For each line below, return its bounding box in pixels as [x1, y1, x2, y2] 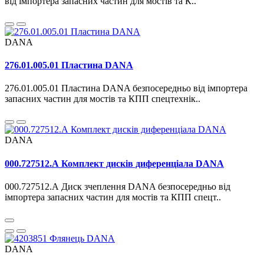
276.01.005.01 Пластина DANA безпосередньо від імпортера [5, 83, 247, 94]
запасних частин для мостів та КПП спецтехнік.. [5, 94, 200, 104]
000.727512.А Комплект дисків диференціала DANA [5, 158, 224, 169]
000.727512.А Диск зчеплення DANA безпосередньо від [5, 181, 230, 192]
